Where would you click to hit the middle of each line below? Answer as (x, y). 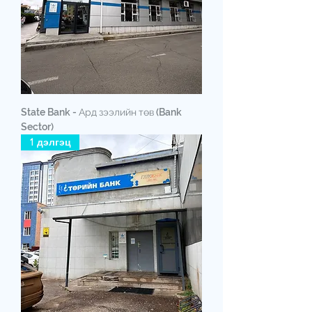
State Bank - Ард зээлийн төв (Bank (101, 112)
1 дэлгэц (50, 142)
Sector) (37, 126)
